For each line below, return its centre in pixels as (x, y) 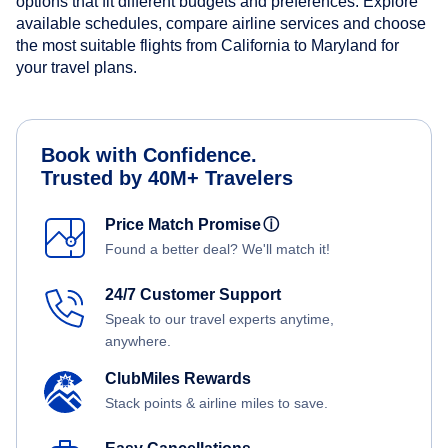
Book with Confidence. (149, 155)
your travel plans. (76, 68)
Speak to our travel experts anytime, (219, 319)
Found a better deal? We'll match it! (217, 249)
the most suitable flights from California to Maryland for (207, 46)
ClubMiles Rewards (178, 379)
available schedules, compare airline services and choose (221, 24)
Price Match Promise (187, 225)
